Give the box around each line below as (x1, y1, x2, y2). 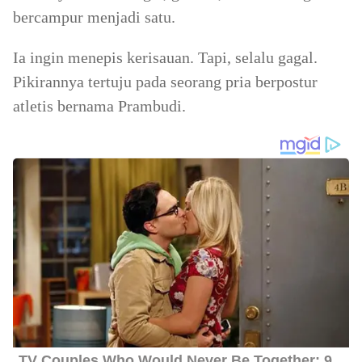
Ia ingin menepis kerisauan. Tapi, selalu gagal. (13, 48, 318, 66)
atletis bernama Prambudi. (13, 97, 186, 115)
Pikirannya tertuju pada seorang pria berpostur (13, 73, 318, 90)
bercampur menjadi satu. (13, 8, 175, 26)
